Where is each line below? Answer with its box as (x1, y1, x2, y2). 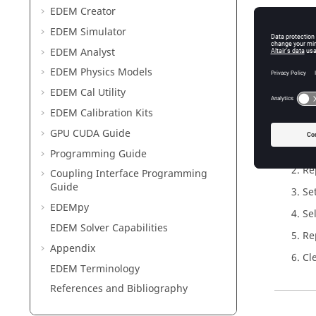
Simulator (78, 24, 126, 39)
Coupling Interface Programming (50, 166, 207, 182)
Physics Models (78, 65, 152, 80)
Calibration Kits (78, 105, 153, 121)
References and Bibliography (50, 281, 188, 297)
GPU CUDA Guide (50, 126, 130, 141)
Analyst (78, 44, 115, 60)
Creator (78, 4, 116, 19)
